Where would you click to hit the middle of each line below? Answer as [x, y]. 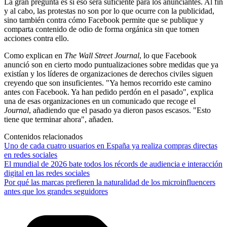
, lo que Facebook [168, 55]
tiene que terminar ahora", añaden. [59, 119]
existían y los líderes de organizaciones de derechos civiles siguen [108, 73]
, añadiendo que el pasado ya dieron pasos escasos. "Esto [120, 110]
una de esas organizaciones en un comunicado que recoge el [100, 101]
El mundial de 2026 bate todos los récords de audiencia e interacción [113, 164]
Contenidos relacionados [43, 136]
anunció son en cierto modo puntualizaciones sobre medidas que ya [111, 64]
